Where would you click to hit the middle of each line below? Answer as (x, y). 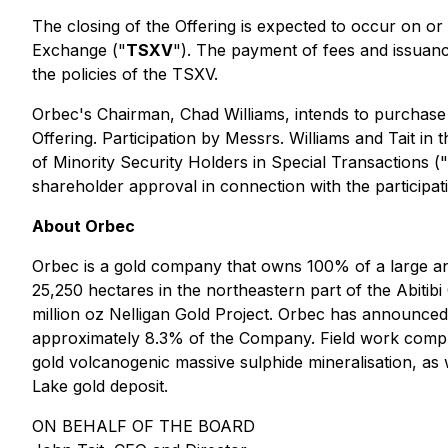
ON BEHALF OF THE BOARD (143, 426)
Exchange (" (79, 50)
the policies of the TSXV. (125, 74)
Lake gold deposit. (100, 386)
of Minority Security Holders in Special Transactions (230, 162)
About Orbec (83, 226)
